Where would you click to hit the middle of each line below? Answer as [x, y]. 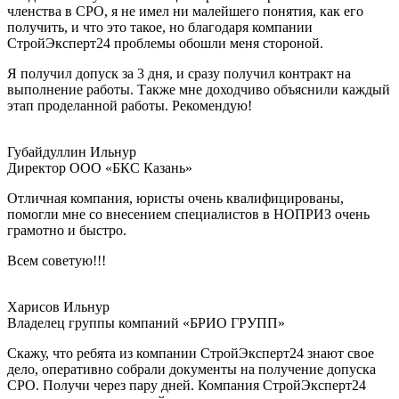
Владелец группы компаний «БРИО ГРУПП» [146, 323]
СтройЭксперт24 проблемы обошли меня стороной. [165, 44]
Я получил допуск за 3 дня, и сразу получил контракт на [179, 74]
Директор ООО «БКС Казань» [100, 168]
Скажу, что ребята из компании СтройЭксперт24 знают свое [191, 354]
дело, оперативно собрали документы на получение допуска [191, 370]
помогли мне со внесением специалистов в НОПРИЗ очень [188, 215]
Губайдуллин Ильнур [72, 152]
